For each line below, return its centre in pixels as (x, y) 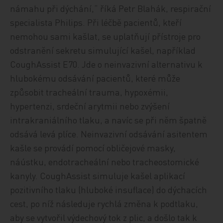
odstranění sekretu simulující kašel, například (103, 50)
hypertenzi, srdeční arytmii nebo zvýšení (90, 106)
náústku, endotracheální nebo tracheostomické (105, 162)
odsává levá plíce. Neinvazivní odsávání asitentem (109, 134)
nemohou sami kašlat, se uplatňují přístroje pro (106, 36)
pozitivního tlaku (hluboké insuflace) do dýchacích (109, 189)
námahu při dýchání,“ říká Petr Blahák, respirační (111, 8)
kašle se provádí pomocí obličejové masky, (93, 148)
